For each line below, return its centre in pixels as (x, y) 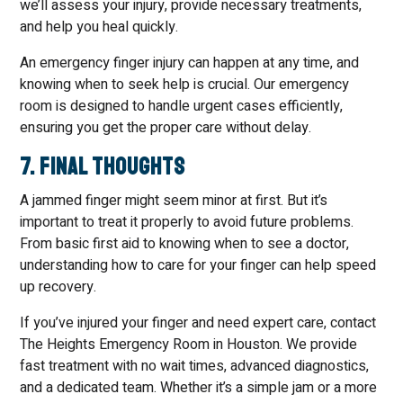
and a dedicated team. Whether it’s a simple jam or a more (199, 388)
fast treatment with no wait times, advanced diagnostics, (195, 366)
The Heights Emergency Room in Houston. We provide (189, 345)
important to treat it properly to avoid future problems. (187, 222)
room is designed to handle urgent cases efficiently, (182, 106)
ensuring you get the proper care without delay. (166, 128)
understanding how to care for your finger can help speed (198, 265)
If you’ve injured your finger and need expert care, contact (198, 323)
